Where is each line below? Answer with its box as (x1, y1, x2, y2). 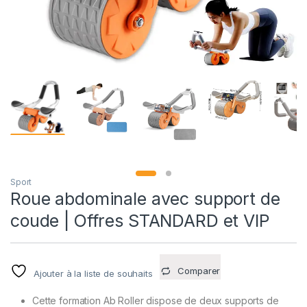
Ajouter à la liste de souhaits (33, 268, 153, 280)
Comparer (177, 265, 221, 277)
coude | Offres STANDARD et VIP (10, 210, 270, 232)
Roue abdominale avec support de (10, 188, 280, 210)
